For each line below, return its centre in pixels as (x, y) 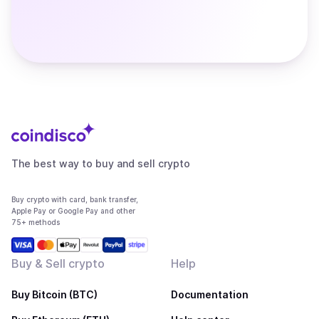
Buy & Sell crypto (58, 263)
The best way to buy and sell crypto (101, 163)
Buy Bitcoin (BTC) (54, 294)
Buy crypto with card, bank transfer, (75, 199)
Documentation (210, 294)
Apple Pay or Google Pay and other (73, 211)
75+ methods (36, 222)
